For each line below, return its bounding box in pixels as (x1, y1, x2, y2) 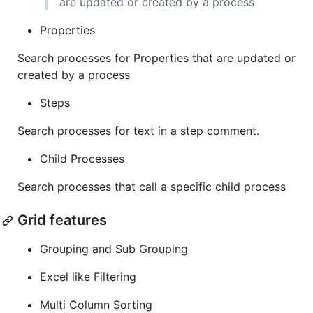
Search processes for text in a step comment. (17, 124, 259, 138)
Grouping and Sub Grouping (40, 242, 188, 256)
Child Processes (40, 152, 124, 166)
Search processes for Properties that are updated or (17, 51, 296, 66)
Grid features (17, 212, 107, 229)
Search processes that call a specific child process (17, 180, 286, 194)
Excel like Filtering (40, 270, 136, 284)
